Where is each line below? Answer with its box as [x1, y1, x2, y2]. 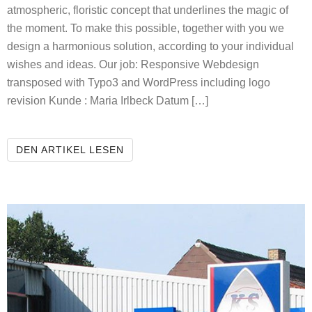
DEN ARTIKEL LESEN [16, 144, 124, 156]
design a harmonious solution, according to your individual [7, 40, 294, 53]
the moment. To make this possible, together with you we [7, 22, 284, 35]
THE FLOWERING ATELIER [123, 143, 261, 155]
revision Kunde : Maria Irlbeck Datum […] [7, 95, 208, 107]
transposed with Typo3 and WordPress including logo [7, 77, 270, 89]
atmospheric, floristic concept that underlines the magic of [7, 4, 288, 17]
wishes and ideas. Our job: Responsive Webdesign [7, 58, 259, 71]
